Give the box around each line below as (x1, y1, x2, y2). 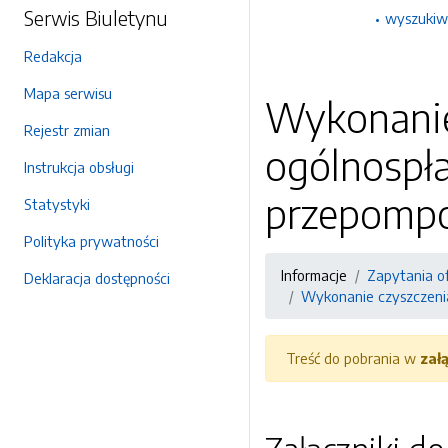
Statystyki (24, 195, 90, 213)
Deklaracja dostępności (24, 269, 170, 287)
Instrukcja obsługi (24, 158, 134, 176)
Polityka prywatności (24, 232, 159, 250)
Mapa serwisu (24, 84, 112, 102)
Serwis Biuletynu (24, 5, 168, 30)
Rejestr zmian (24, 121, 110, 139)
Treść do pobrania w (286, 349, 420, 367)
